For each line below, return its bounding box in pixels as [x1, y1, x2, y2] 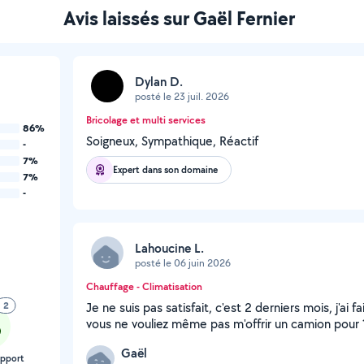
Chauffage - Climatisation [86, 279, 202, 293]
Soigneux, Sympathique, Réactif [86, 132, 258, 149]
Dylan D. [135, 72, 183, 90]
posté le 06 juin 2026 [135, 255, 231, 270]
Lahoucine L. [135, 239, 204, 257]
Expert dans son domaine [113, 162, 218, 176]
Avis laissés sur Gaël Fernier [63, 5, 295, 31]
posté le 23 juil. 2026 [135, 89, 229, 103]
